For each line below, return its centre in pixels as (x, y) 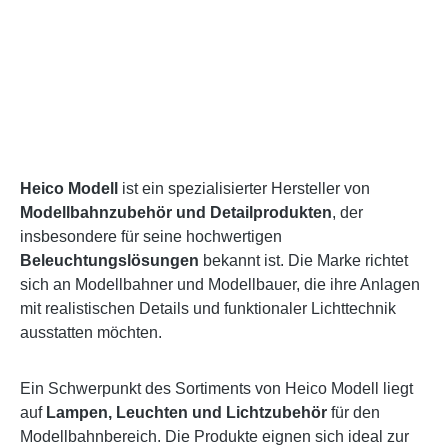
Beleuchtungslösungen (109, 260)
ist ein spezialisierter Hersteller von (244, 188)
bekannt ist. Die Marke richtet (303, 260)
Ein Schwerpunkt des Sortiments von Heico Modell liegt (216, 388)
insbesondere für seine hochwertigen (151, 236)
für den (353, 412)
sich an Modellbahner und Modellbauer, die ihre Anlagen (220, 284)
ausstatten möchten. (91, 332)
